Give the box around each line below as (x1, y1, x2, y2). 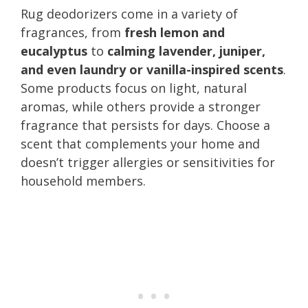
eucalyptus (21, 42, 87, 59)
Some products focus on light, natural (21, 79, 247, 96)
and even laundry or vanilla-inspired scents (21, 60, 283, 78)
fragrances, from (21, 23, 124, 41)
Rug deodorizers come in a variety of (21, 5, 238, 22)
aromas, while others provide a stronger (21, 98, 261, 115)
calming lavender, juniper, (107, 42, 265, 59)
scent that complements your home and (21, 135, 260, 152)
